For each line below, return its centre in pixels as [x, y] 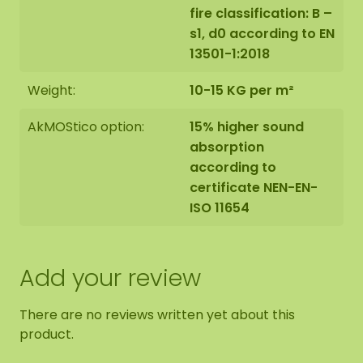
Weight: [51, 90]
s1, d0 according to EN [262, 34]
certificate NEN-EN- [254, 188]
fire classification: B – [261, 13]
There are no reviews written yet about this [157, 315]
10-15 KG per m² [241, 90]
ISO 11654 [220, 208]
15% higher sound [247, 127]
